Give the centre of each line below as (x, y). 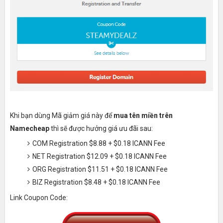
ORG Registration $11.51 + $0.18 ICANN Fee (100, 169)
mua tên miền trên (143, 115)
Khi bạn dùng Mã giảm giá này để (61, 115)
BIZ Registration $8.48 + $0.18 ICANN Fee (96, 182)
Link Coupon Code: (39, 197)
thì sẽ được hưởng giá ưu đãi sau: (101, 128)
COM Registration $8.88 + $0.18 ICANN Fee (99, 143)
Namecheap (29, 128)
